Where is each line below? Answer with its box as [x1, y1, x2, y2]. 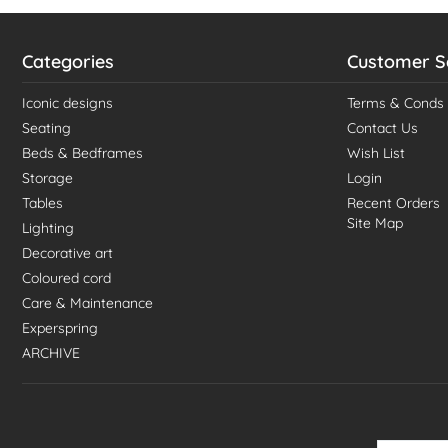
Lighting [22, 219, 74, 238]
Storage [22, 169, 73, 188]
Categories [22, 50, 114, 74]
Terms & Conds [347, 94, 444, 113]
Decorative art [22, 244, 113, 263]
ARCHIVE [22, 344, 80, 363]
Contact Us [347, 119, 418, 138]
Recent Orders [347, 194, 440, 213]
